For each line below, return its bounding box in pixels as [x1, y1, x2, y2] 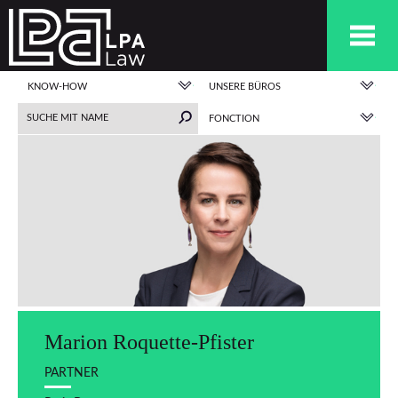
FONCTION [209, 114, 259, 123]
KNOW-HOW [28, 82, 87, 92]
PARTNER [44, 365, 99, 379]
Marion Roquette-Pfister [44, 330, 254, 354]
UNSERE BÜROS [209, 82, 281, 92]
